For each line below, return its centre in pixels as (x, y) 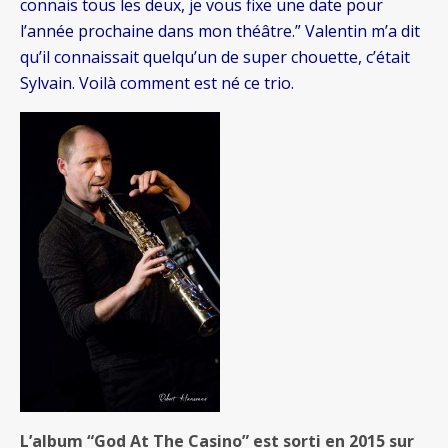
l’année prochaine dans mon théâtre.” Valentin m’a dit (220, 31)
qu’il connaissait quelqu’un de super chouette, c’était (215, 57)
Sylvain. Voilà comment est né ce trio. (157, 83)
